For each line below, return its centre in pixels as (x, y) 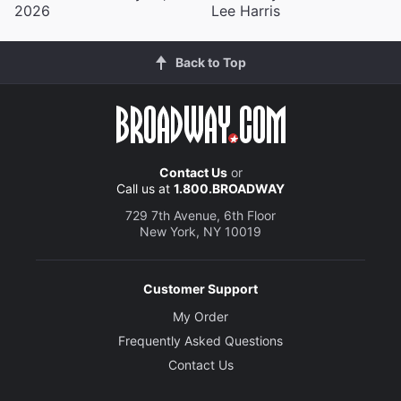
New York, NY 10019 (200, 231)
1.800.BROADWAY (229, 188)
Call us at (145, 188)
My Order (200, 316)
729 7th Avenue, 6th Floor (200, 215)
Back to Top (210, 62)
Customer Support (200, 288)
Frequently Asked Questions (200, 340)
